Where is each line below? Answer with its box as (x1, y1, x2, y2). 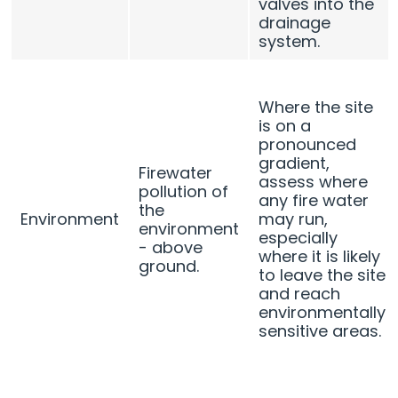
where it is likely (259, 244, 381, 267)
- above (139, 235, 203, 259)
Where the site (259, 95, 374, 118)
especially (259, 226, 338, 249)
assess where (259, 170, 369, 193)
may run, (259, 207, 329, 230)
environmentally (259, 300, 386, 323)
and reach (259, 282, 341, 305)
